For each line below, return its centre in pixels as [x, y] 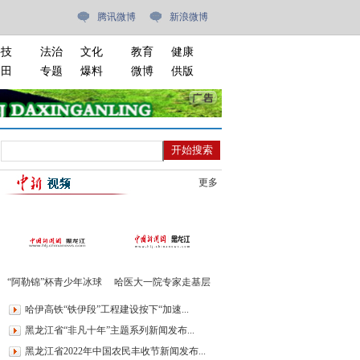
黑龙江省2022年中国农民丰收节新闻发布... [115, 351]
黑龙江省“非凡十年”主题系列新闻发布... [110, 330]
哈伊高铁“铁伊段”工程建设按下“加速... [107, 309]
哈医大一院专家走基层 [162, 282]
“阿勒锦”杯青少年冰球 [55, 282]
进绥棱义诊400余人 [162, 298]
